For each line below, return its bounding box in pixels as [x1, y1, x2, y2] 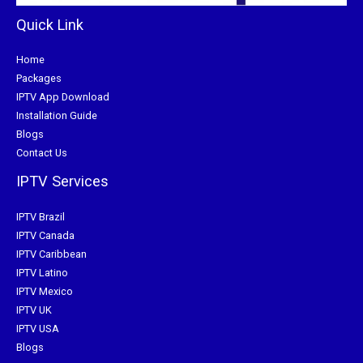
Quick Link [16, 16, 83, 34]
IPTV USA [16, 322, 59, 335]
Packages [16, 72, 62, 85]
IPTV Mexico [16, 284, 73, 297]
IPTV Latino [16, 266, 68, 279]
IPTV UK [16, 303, 52, 316]
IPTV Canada [16, 228, 75, 241]
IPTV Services [16, 173, 109, 190]
